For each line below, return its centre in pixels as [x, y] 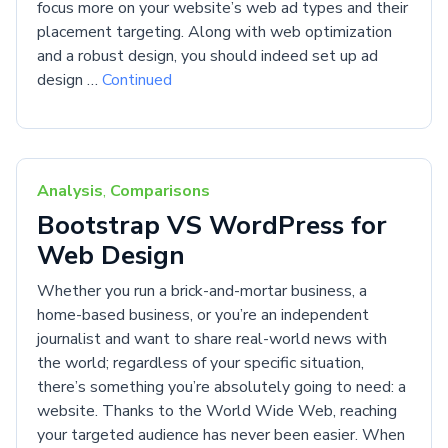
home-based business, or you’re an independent [203, 315]
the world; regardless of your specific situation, [200, 363]
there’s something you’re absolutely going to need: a [221, 387]
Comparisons [160, 191]
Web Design [111, 255]
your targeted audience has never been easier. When [221, 435]
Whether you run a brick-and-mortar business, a [202, 291]
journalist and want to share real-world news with [212, 339]
